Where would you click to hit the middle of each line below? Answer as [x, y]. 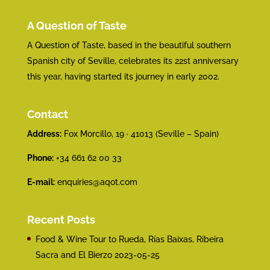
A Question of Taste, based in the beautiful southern [129, 45]
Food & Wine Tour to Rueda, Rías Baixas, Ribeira [129, 240]
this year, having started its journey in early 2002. [123, 77]
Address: [44, 134]
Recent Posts [61, 220]
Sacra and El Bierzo [74, 255]
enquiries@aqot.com [97, 182]
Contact [47, 115]
